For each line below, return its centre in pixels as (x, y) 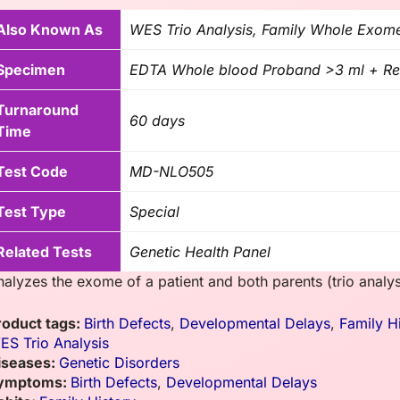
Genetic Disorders (120, 362)
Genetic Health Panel (200, 252)
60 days (158, 121)
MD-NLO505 (172, 171)
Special (155, 212)
